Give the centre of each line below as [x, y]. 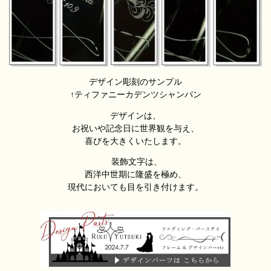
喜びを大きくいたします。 [135, 141]
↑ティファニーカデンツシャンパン [135, 94]
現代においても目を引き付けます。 [135, 188]
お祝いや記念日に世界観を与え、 [135, 128]
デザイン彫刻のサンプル [135, 82]
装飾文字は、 [135, 162]
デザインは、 [135, 116]
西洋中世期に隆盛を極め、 [135, 175]
